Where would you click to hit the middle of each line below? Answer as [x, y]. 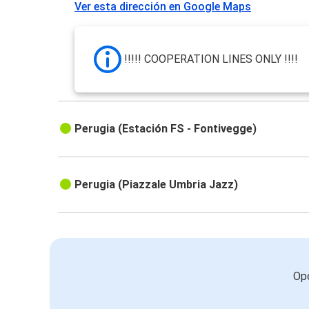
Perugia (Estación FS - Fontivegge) [166, 129]
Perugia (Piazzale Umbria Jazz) [157, 185]
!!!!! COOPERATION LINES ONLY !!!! [211, 59]
